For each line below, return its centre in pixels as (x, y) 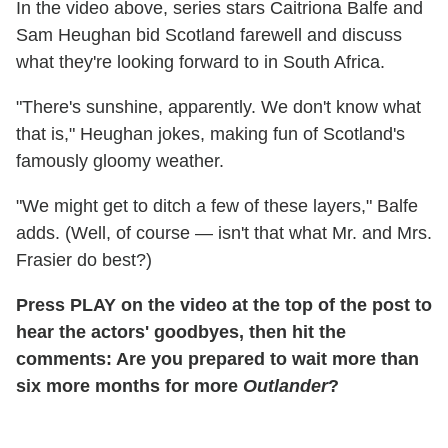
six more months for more (129, 385)
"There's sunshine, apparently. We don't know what (218, 106)
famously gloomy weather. (120, 160)
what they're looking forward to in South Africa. (200, 61)
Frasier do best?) (84, 259)
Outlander (285, 385)
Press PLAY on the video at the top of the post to (224, 304)
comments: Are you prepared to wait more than (217, 358)
